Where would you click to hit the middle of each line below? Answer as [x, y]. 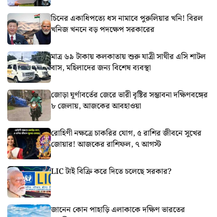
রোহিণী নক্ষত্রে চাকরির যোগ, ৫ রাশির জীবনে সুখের [126, 133]
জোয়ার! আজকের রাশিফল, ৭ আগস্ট [106, 144]
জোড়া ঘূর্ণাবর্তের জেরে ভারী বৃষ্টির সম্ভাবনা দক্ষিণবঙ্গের [129, 95]
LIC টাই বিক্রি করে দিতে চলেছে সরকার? [111, 171]
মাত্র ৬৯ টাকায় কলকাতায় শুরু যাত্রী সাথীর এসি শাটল [128, 57]
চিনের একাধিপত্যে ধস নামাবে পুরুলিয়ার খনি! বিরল [127, 18]
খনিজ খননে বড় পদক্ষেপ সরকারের [103, 30]
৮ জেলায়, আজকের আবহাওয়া [96, 106]
